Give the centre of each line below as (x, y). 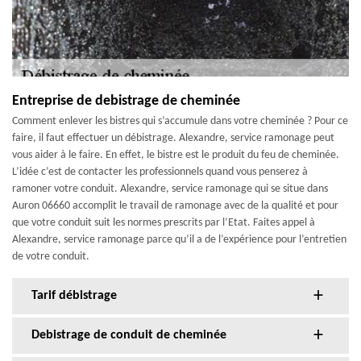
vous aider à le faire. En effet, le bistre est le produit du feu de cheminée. (176, 156)
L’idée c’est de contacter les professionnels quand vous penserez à (160, 172)
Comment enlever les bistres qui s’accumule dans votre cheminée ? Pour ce (180, 122)
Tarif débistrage (74, 296)
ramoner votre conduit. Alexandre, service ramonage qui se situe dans (170, 189)
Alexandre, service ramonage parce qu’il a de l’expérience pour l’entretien (179, 240)
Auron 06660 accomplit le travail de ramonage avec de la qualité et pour (175, 206)
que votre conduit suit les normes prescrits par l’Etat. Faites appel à (164, 223)
